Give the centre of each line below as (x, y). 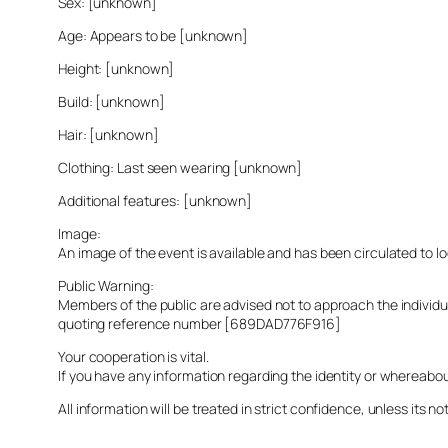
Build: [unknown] (111, 101)
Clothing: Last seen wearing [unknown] (180, 167)
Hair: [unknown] (108, 134)
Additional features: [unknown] (155, 200)
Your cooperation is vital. (133, 356)
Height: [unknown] (116, 68)
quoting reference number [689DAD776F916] (199, 323)
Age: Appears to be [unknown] (153, 35)
